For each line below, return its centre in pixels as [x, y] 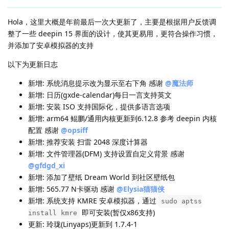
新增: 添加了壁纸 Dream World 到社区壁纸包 [101, 177]
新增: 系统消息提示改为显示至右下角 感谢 [97, 83]
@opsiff [74, 130]
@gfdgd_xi [47, 165]
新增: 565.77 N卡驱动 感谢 [72, 189]
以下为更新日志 [33, 64]
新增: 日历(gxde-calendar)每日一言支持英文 [100, 95]
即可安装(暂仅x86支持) [117, 212]
